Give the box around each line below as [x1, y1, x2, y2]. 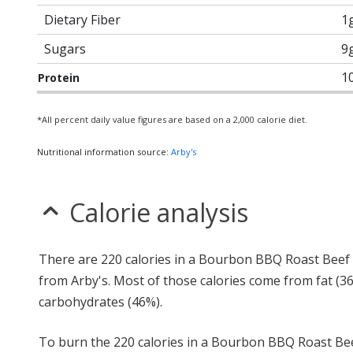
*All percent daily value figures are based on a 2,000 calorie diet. [37, 113, 307, 125]
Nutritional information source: [37, 146, 171, 158]
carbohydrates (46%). [39, 293, 162, 310]
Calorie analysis [69, 195, 248, 229]
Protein [38, 70, 80, 85]
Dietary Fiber [44, 11, 121, 28]
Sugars [44, 40, 86, 58]
